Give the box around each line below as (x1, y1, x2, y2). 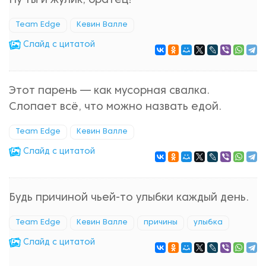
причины (144, 219, 178, 226)
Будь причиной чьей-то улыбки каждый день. (9, 193, 249, 203)
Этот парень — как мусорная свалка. (9, 86, 210, 96)
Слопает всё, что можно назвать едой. (9, 102, 221, 112)
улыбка (194, 219, 223, 226)
